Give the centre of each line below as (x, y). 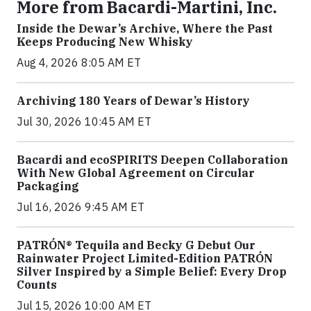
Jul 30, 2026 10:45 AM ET (84, 121)
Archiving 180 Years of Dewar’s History (133, 100)
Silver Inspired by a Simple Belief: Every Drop (152, 271)
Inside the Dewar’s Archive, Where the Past (145, 28)
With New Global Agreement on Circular (136, 173)
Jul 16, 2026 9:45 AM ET (81, 207)
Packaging (48, 186)
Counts (37, 284)
